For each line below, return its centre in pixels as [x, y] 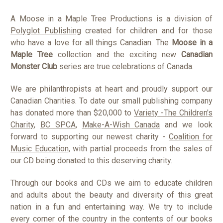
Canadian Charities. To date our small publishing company [111, 101]
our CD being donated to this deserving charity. [91, 160]
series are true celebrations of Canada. [127, 66]
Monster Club [34, 66]
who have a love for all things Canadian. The [91, 42]
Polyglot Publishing [46, 30]
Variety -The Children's [173, 112]
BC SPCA [58, 124]
